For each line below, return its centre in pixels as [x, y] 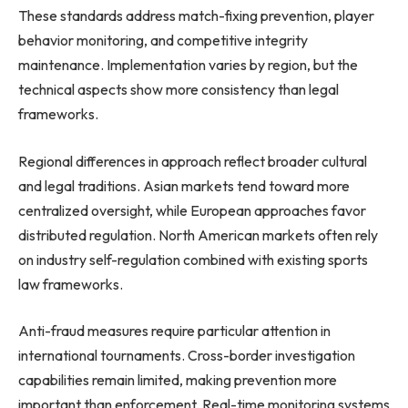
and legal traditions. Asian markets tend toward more [184, 185]
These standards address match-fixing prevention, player [196, 16]
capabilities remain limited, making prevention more [178, 380]
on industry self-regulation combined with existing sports [193, 259]
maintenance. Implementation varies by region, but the [188, 65]
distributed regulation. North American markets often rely [198, 235]
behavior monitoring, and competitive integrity [163, 41]
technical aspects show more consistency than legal [178, 90]
